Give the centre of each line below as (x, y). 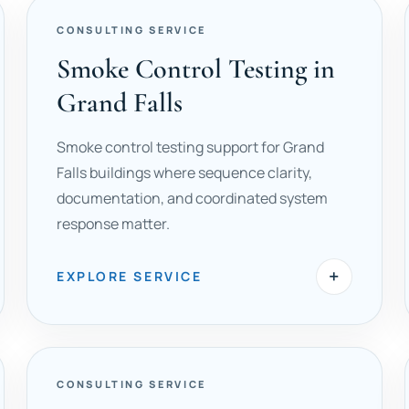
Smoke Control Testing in (196, 69)
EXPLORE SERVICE (130, 276)
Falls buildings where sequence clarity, (185, 173)
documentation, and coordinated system (193, 198)
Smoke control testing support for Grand (191, 147)
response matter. (114, 224)
